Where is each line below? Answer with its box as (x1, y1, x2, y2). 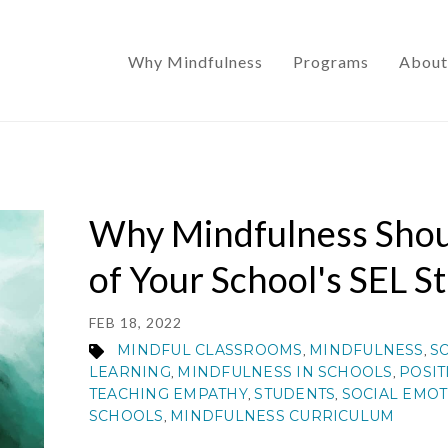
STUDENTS (254, 385, 336, 403)
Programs (293, 52, 369, 71)
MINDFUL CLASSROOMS (117, 341, 303, 359)
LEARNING (89, 363, 171, 381)
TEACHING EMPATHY (89, 385, 248, 403)
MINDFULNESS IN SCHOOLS (177, 363, 393, 381)
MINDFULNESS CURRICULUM (170, 407, 395, 425)
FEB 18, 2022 (89, 314, 182, 331)
